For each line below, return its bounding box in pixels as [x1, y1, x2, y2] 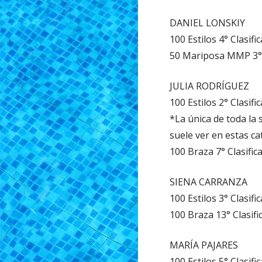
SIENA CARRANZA [170, 175, 248, 188]
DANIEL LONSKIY [170, 16, 246, 29]
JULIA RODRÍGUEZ [170, 79, 250, 92]
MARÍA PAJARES [170, 238, 239, 251]
